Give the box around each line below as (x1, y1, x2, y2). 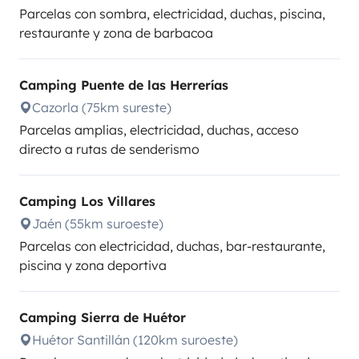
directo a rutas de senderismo (19, 141, 200, 157)
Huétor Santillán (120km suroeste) (32, 332, 238, 348)
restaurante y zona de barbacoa (19, 25, 213, 41)
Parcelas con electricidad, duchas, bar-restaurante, (19, 238, 325, 254)
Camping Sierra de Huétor (19, 309, 186, 325)
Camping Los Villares (19, 193, 155, 209)
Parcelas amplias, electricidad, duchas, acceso (19, 122, 299, 138)
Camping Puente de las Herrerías (19, 77, 228, 93)
